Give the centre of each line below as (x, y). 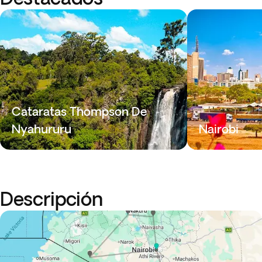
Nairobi (219, 129)
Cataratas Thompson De (79, 111)
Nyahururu (42, 129)
